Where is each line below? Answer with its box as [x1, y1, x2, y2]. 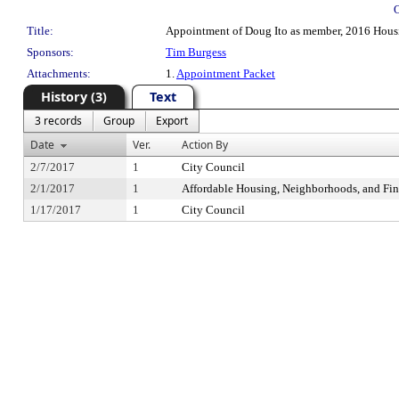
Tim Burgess [166, 45, 226, 59]
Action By [182, 137, 228, 152]
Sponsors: [27, 45, 74, 59]
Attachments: [27, 67, 91, 80]
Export [156, 113, 188, 128]
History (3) [41, 88, 107, 105]
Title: [27, 24, 53, 37]
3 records [35, 113, 82, 128]
